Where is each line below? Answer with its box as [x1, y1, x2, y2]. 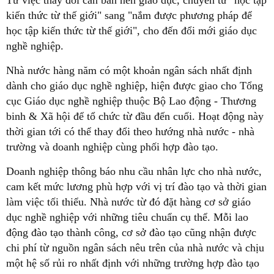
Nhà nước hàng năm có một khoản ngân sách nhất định [6, 64, 252, 76]
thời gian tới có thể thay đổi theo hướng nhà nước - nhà [6, 125, 254, 138]
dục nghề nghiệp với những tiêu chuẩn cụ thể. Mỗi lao [6, 210, 248, 223]
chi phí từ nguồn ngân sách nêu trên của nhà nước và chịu [6, 241, 264, 254]
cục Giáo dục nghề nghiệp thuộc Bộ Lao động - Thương [6, 94, 256, 107]
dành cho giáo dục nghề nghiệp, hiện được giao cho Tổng [6, 79, 263, 92]
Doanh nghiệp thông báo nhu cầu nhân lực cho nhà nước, [6, 165, 262, 177]
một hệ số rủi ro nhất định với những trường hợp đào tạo [6, 256, 259, 269]
